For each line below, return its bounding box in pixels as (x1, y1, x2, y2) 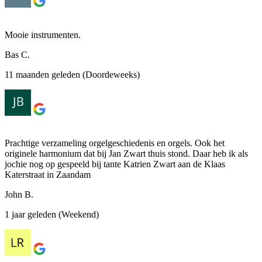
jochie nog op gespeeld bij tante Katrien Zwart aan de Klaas (5, 158, 225, 169)
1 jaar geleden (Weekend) (5, 209, 99, 219)
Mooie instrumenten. (5, 29, 81, 40)
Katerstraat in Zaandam (5, 169, 91, 180)
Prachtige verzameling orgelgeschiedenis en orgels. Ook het (5, 137, 225, 148)
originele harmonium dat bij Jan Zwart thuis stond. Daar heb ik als (5, 148, 248, 158)
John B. (5, 189, 33, 199)
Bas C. (5, 49, 30, 60)
